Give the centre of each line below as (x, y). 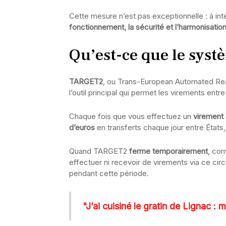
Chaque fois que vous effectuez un (131, 116)
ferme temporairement (168, 151)
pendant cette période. (109, 173)
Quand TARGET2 (99, 151)
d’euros (82, 127)
